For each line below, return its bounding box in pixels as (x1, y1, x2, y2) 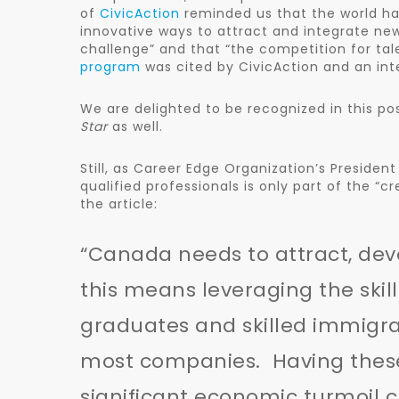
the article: (80, 195, 158, 213)
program (80, 58, 141, 76)
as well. (112, 118, 163, 135)
